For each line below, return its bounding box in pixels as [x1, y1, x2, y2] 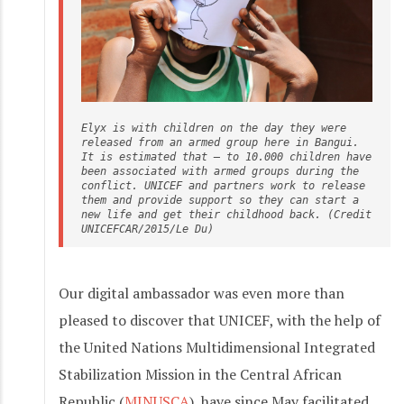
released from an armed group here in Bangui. [81, 135, 359, 149]
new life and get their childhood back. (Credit [81, 207, 372, 221]
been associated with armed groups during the [81, 164, 359, 178]
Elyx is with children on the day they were [81, 121, 346, 134]
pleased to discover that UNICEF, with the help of [59, 309, 381, 330]
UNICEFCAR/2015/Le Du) [81, 222, 214, 235]
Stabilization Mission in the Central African [59, 363, 342, 384]
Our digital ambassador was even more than [59, 282, 344, 303]
